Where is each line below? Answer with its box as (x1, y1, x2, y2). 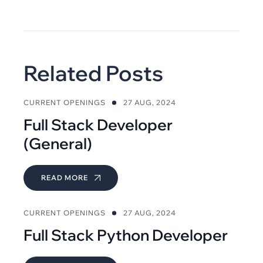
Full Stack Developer (23, 115, 173, 134)
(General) (23, 134, 92, 153)
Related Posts (23, 60, 163, 86)
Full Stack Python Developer (23, 225, 228, 245)
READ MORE (41, 173, 90, 182)
